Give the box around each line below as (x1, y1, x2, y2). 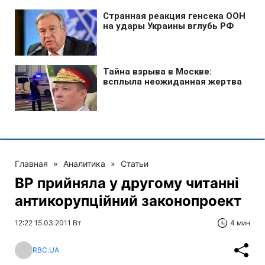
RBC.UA (33, 245, 59, 255)
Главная (15, 158, 48, 169)
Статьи (121, 158, 148, 169)
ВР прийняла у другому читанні (15, 174, 239, 192)
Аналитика (63, 158, 105, 169)
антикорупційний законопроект (15, 192, 241, 209)
